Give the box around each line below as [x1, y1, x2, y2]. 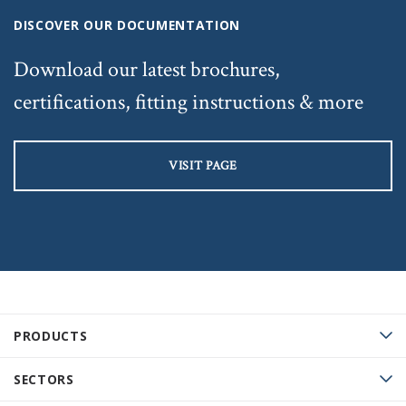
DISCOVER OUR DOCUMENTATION [14, 15, 241, 34]
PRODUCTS [14, 326, 88, 344]
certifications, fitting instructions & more [14, 87, 363, 116]
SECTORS [14, 370, 74, 388]
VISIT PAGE [169, 157, 237, 174]
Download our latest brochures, [14, 54, 280, 83]
